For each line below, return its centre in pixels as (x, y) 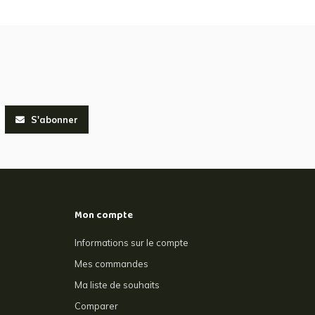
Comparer (96, 306)
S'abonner (53, 120)
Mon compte (104, 217)
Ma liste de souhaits (117, 285)
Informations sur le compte (131, 243)
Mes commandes (111, 264)
